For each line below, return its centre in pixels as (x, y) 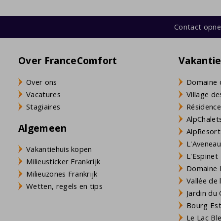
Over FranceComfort (68, 61)
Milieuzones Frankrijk (62, 174)
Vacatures (43, 94)
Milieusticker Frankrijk (63, 162)
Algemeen (43, 128)
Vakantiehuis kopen (59, 149)
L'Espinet (202, 156)
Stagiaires (43, 106)
